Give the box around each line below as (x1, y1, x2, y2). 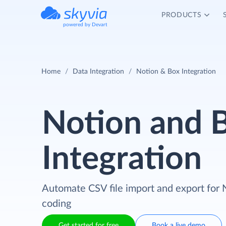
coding (42, 199, 72, 209)
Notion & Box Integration (136, 68, 216, 75)
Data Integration (73, 68, 124, 75)
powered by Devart (63, 22, 107, 27)
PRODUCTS (161, 12, 202, 19)
